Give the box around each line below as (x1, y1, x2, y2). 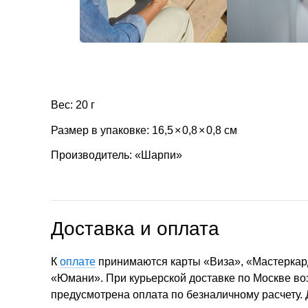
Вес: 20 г (51, 98, 95, 111)
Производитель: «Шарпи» (51, 149, 182, 162)
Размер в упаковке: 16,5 (51, 124, 173, 136)
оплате (60, 256, 96, 268)
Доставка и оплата (51, 218, 219, 240)
